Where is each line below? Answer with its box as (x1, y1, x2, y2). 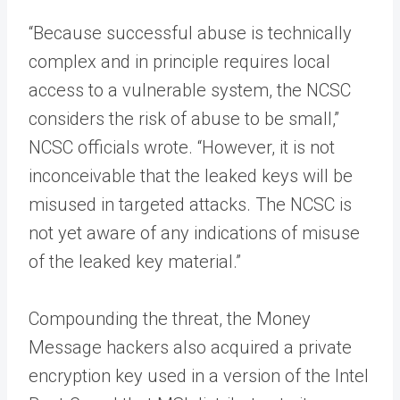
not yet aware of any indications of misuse (29, 221, 360, 244)
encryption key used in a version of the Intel (29, 364, 369, 387)
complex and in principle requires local (29, 50, 330, 72)
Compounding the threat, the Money (29, 307, 311, 329)
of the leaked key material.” (29, 250, 241, 272)
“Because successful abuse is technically (29, 21, 352, 44)
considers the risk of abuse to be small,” (29, 107, 339, 129)
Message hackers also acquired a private (29, 336, 352, 358)
